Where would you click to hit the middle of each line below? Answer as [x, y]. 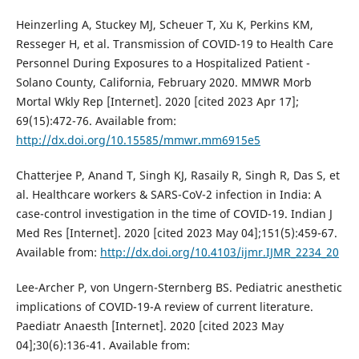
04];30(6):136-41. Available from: [103, 345]
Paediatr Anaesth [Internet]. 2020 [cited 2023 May [149, 326]
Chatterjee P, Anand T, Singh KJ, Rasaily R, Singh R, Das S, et [177, 175]
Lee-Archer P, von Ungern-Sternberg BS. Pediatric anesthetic [179, 288]
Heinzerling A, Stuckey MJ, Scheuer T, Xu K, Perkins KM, [164, 25]
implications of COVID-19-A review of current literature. [164, 307]
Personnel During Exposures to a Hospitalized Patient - [163, 63]
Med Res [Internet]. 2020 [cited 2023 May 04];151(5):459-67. [176, 233]
